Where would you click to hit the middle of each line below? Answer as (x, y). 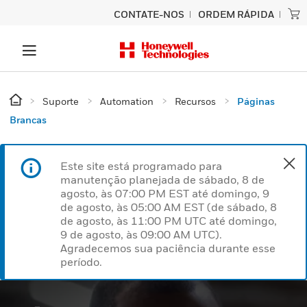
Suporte (61, 101)
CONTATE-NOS (149, 14)
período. (81, 262)
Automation (127, 101)
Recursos (195, 101)
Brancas (28, 120)
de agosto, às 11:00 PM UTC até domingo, (169, 221)
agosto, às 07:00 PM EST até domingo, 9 (165, 193)
